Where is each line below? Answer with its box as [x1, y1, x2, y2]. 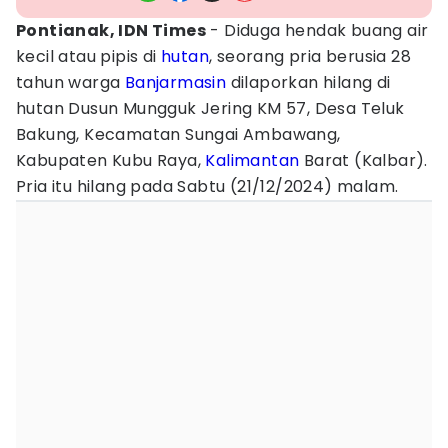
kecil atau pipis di [16, 45, 161, 68]
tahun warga [16, 71, 125, 94]
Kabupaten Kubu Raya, [16, 149, 206, 172]
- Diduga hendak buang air [206, 19, 429, 42]
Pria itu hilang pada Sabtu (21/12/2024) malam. [16, 175, 399, 198]
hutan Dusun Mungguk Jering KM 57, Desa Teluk [16, 97, 405, 120]
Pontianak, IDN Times [16, 19, 206, 42]
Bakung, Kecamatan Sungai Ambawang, [16, 123, 341, 146]
